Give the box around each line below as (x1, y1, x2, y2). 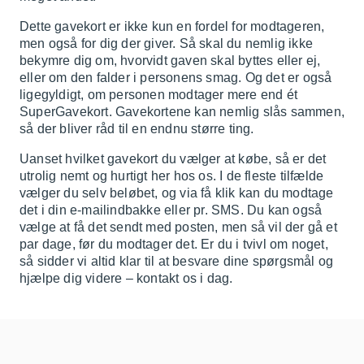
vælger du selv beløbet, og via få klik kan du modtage (19, 186, 334, 201)
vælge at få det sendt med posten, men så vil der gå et (19, 220, 337, 235)
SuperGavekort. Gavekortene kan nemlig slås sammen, (19, 105, 345, 119)
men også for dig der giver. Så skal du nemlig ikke (19, 37, 314, 51)
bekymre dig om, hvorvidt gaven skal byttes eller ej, (19, 54, 321, 68)
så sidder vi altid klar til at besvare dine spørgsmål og (19, 254, 334, 269)
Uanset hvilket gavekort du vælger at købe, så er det (19, 152, 327, 167)
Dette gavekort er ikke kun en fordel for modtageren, (19, 19, 325, 34)
